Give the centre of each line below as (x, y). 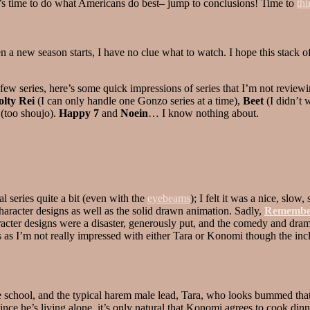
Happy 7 (79, 113)
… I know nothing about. (203, 113)
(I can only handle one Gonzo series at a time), (139, 100)
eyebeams (169, 198)
